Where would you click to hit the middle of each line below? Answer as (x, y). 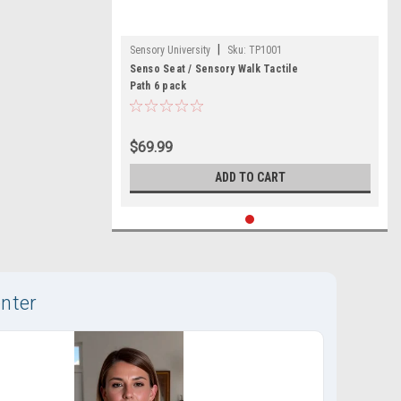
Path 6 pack (158, 86)
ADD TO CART (250, 177)
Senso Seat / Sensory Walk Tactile (213, 69)
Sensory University (170, 50)
